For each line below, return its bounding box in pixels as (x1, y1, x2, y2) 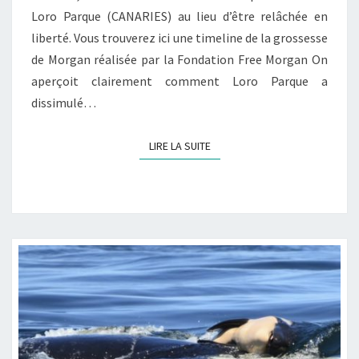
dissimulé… (31, 95, 96, 111)
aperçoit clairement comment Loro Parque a (31, 73, 328, 90)
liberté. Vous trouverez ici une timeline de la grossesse (31, 30, 328, 46)
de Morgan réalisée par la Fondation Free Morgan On (31, 51, 328, 68)
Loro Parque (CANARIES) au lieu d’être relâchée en (31, 8, 328, 25)
